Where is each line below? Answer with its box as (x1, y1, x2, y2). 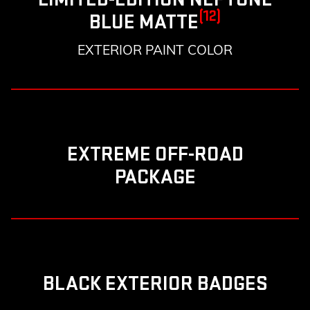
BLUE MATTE (89, 9, 199, 35)
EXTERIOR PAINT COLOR (77, 41, 232, 58)
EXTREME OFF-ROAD (66, 141, 244, 167)
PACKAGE (114, 164, 196, 190)
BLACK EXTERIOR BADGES (42, 271, 268, 296)
